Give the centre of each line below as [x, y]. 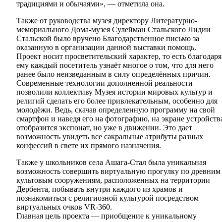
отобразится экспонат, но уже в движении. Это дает [104, 127]
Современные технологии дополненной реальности [105, 83]
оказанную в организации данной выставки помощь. [106, 47]
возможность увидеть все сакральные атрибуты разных [110, 136]
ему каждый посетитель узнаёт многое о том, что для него [115, 65]
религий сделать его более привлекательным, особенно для [117, 101]
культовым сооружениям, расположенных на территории [113, 180]
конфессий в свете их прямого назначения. [89, 145]
